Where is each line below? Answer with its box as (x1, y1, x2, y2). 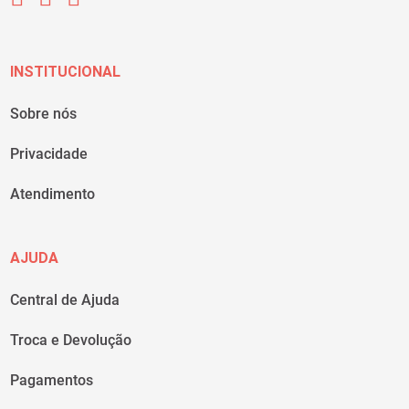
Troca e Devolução (10, 331, 132, 350)
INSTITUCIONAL (10, 63, 121, 81)
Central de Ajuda (10, 291, 121, 309)
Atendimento (10, 185, 96, 204)
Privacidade (10, 145, 89, 163)
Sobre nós (10, 105, 78, 123)
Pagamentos (10, 372, 94, 390)
